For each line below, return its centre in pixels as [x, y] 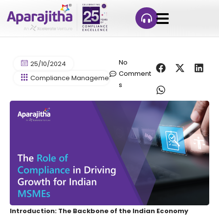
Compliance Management [72, 78]
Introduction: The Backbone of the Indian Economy [99, 211]
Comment [135, 74]
